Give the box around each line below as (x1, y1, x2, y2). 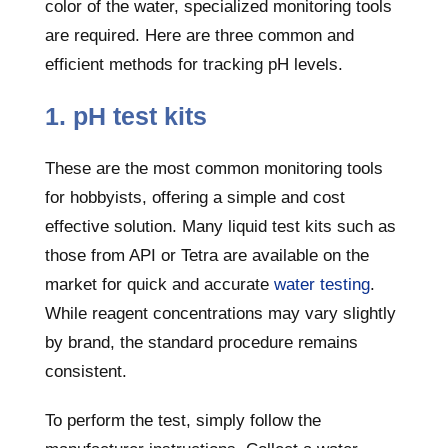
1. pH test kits (45, 102, 207, 130)
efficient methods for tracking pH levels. (45, 55, 343, 74)
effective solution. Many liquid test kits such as (45, 217, 396, 236)
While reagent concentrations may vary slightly (45, 304, 396, 323)
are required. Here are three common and (45, 26, 354, 45)
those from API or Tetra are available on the (45, 246, 369, 265)
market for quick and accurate (45, 275, 274, 294)
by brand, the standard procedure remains (45, 333, 358, 352)
